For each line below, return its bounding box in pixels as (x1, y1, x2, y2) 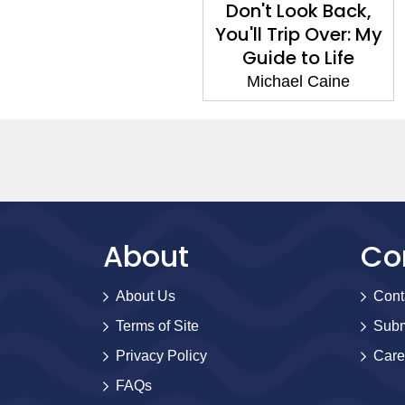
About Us (116, 288, 175, 305)
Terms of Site (116, 318, 199, 334)
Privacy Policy (116, 348, 207, 364)
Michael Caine (247, 72, 350, 91)
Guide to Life (242, 45, 354, 71)
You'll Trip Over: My (214, 22, 382, 48)
